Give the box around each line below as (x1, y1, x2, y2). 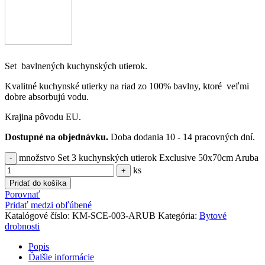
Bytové (199, 210, 227, 221)
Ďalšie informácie (28, 251, 94, 262)
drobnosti (5, 221, 40, 231)
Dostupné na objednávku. (5, 131, 108, 142)
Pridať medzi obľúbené (5, 199, 92, 210)
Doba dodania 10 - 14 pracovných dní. (108, 131, 255, 142)
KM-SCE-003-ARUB (72, 210, 158, 221)
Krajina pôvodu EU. (5, 111, 81, 122)
